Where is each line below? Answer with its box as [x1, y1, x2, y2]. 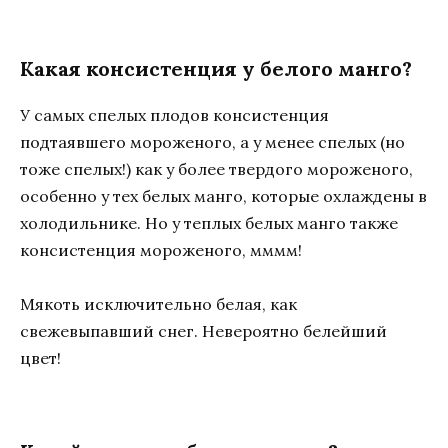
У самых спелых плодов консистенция [20, 104, 329, 125]
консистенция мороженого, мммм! [20, 239, 302, 260]
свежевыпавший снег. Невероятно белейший [20, 321, 387, 342]
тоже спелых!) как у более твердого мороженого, [20, 158, 413, 179]
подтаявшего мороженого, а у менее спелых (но [20, 131, 405, 152]
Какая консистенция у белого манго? [20, 55, 412, 81]
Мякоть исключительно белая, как [20, 294, 297, 315]
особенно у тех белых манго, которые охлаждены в [20, 185, 427, 206]
